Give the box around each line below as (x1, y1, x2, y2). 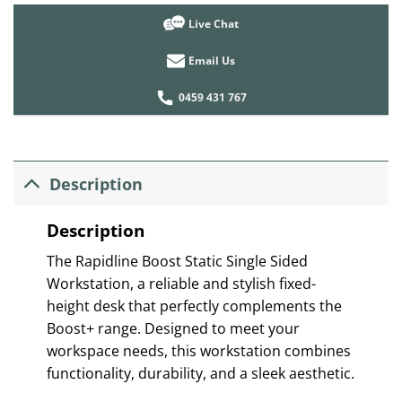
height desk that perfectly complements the (46, 295, 342, 316)
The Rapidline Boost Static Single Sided (46, 250, 308, 271)
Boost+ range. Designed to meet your (46, 318, 300, 338)
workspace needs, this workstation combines (46, 340, 351, 361)
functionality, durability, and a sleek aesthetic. (46, 363, 354, 383)
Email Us (188, 53, 235, 69)
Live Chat (188, 15, 239, 31)
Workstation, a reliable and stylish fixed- (46, 273, 316, 293)
